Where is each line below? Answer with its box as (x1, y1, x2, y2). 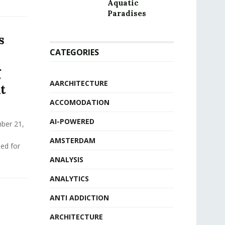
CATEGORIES (49, 47, 99, 58)
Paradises (107, 9, 146, 18)
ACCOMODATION (49, 97, 109, 107)
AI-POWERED (49, 117, 94, 126)
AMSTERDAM (49, 136, 95, 145)
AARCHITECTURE (49, 78, 108, 88)
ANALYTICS (49, 174, 89, 183)
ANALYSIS (49, 155, 83, 164)
